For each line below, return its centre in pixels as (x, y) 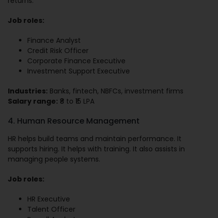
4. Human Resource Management (74, 121)
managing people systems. (54, 159)
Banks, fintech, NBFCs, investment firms (116, 91)
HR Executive (49, 199)
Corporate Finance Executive (77, 61)
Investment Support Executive (79, 71)
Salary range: (33, 101)
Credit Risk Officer (58, 51)
